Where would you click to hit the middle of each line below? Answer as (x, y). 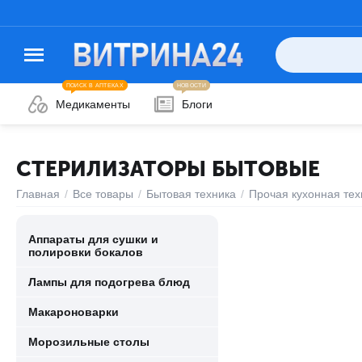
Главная (38, 194)
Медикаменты (93, 104)
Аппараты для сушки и (93, 239)
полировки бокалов (86, 252)
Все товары (103, 194)
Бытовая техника (191, 194)
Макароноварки (74, 312)
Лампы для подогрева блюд (109, 282)
